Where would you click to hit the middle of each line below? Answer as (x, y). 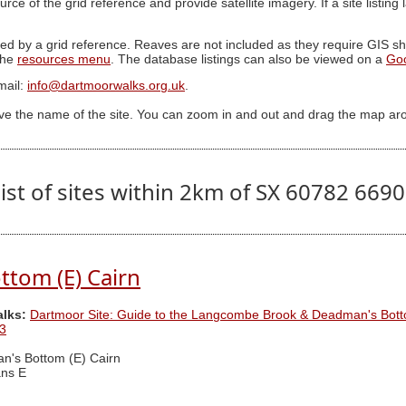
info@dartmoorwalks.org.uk (106, 86)
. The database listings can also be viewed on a (248, 59)
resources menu (64, 59)
